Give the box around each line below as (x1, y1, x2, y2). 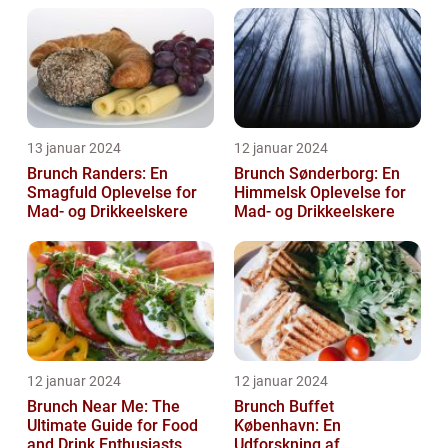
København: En (234, 416, 341, 436)
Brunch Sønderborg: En (234, 164, 400, 184)
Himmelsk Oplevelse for (234, 183, 406, 203)
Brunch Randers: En (27, 164, 168, 184)
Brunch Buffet (234, 397, 334, 417)
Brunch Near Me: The (27, 397, 180, 417)
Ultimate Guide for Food (27, 416, 198, 436)
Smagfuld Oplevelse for (27, 183, 197, 203)
